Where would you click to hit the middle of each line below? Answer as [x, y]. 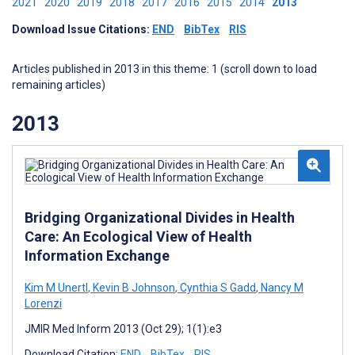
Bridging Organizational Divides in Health [160, 217]
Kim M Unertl [56, 287]
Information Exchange [97, 255]
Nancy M [281, 287]
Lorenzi [43, 303]
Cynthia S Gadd [217, 287]
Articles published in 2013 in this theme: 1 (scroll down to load [164, 69]
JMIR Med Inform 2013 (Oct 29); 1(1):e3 [123, 328]
